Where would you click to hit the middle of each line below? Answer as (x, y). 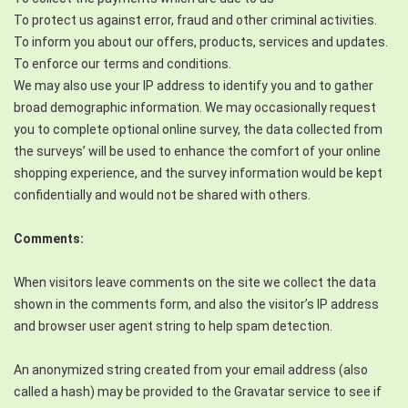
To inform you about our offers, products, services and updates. (201, 42)
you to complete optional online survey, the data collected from (198, 130)
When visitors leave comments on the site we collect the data (195, 283)
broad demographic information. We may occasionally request (195, 108)
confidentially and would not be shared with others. (162, 195)
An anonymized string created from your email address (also (191, 370)
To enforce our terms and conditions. (122, 64)
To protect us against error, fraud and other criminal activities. (195, 20)
